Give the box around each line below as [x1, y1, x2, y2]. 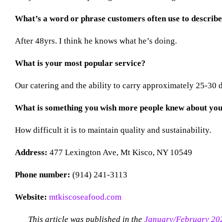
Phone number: [14, 169, 70, 179]
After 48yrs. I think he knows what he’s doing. [14, 36, 177, 46]
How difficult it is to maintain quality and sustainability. [14, 125, 211, 135]
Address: [14, 147, 48, 157]
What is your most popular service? [14, 58, 146, 68]
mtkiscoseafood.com [49, 192, 121, 202]
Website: [14, 192, 47, 202]
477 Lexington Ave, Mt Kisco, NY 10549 [47, 147, 192, 157]
